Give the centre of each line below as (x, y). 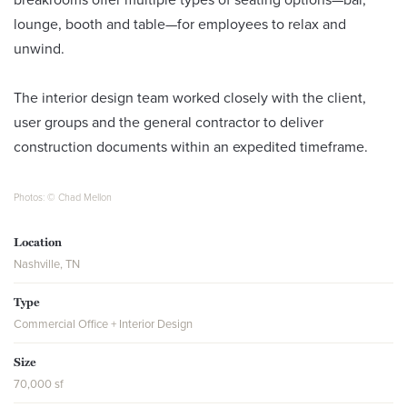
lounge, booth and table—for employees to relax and (180, 25)
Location (38, 242)
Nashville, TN (47, 264)
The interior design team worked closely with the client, (190, 98)
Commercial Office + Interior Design (103, 324)
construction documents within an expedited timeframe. (191, 147)
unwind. (39, 49)
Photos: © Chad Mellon (63, 198)
